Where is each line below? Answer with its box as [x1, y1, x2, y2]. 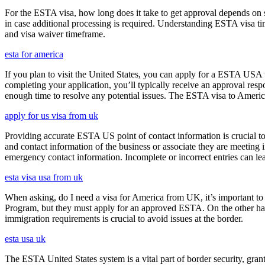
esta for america [5, 49, 63, 60]
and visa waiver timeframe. [5, 29, 105, 40]
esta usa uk [5, 234, 46, 244]
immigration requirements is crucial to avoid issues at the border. [5, 214, 243, 224]
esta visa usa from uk [5, 172, 83, 183]
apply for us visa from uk [5, 111, 98, 121]
